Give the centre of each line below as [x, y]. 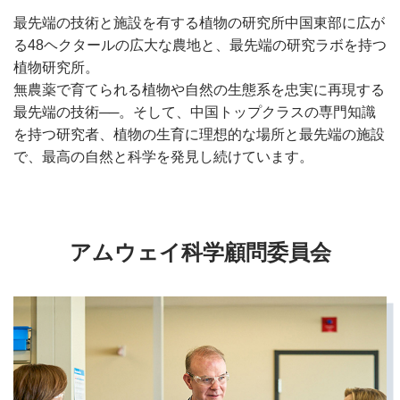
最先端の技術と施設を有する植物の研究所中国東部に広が [199, 22]
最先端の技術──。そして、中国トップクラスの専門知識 [195, 112]
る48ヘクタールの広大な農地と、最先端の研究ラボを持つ [200, 45]
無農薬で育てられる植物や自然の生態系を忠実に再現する [199, 89]
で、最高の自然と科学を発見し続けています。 [163, 156]
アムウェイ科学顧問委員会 [200, 252]
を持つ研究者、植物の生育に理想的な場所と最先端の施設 [199, 134]
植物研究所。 [56, 67]
